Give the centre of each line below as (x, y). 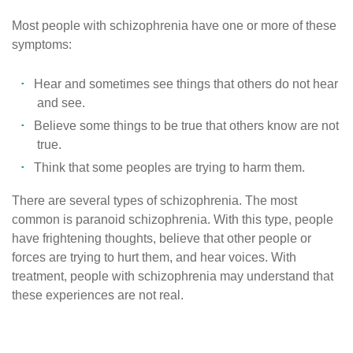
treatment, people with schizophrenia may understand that (173, 277)
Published (40, 333)
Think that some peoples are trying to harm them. (169, 167)
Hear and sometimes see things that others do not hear (186, 84)
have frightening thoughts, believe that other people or (162, 239)
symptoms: (42, 45)
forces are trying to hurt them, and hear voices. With (154, 258)
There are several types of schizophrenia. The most (154, 201)
